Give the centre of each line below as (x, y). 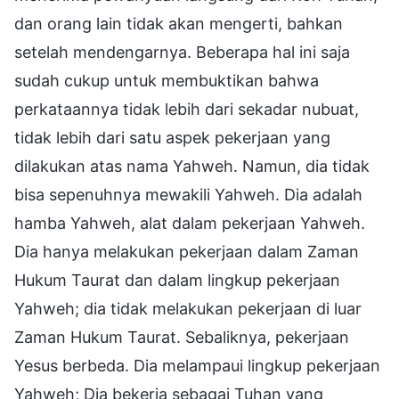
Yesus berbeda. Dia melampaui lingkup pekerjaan (197, 365)
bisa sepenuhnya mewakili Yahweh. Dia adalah (188, 194)
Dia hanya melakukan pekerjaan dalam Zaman (187, 251)
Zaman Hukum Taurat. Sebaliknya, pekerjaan (182, 337)
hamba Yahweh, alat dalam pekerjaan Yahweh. (190, 223)
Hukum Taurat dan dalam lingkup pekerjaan (177, 280)
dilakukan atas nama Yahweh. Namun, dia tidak (192, 166)
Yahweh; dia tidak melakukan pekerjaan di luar (188, 308)
